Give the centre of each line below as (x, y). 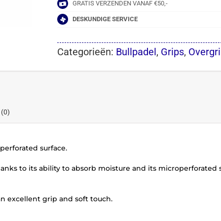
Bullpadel (136, 52)
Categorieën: (87, 52)
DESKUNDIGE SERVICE (105, 19)
